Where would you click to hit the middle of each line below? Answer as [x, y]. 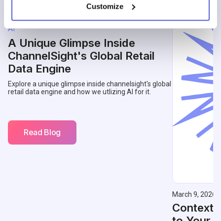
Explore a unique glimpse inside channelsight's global [90, 84]
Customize [105, 6]
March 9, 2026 [194, 194]
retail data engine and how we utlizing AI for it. [79, 92]
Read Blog [42, 132]
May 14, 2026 [29, 17]
